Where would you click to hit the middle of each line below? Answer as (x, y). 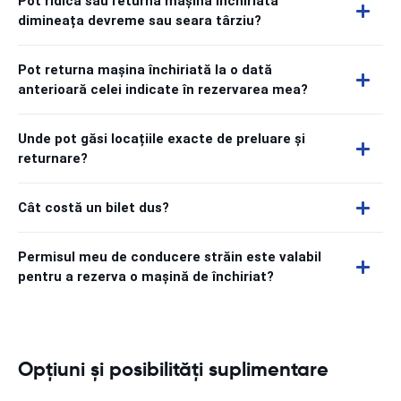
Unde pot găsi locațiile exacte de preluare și (162, 139)
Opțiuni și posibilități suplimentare (173, 369)
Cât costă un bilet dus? (94, 208)
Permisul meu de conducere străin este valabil (170, 257)
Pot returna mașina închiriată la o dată (145, 70)
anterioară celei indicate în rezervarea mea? (163, 90)
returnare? (53, 158)
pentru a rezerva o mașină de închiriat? (146, 277)
